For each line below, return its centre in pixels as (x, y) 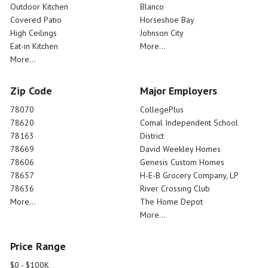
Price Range (38, 246)
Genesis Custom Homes (182, 162)
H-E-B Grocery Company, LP (189, 176)
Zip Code (31, 91)
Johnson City (162, 33)
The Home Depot (171, 202)
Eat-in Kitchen (34, 46)
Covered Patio (36, 20)
